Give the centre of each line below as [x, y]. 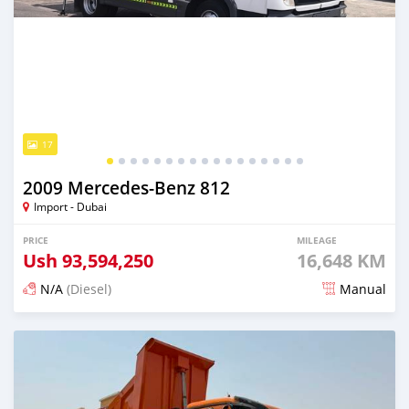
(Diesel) [87, 289]
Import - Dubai [70, 206]
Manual [363, 289]
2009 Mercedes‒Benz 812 [126, 188]
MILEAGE [317, 240]
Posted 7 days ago [81, 330]
